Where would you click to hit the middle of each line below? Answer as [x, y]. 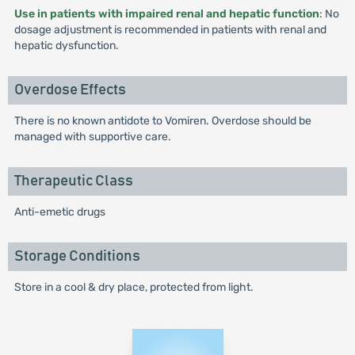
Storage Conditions [77, 256]
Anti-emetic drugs [59, 212]
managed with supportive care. [92, 137]
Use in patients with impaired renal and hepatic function [166, 14]
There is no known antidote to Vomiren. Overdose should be [162, 121]
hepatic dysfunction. [66, 46]
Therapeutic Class [73, 181]
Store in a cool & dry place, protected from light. [134, 287]
